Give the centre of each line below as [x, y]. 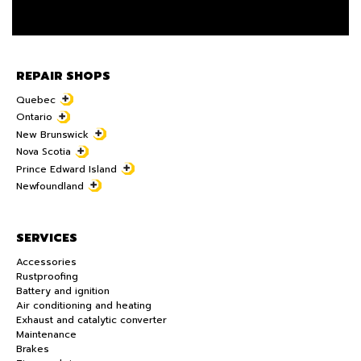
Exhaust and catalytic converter [91, 320]
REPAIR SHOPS [63, 76]
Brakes [33, 349]
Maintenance [46, 335]
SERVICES [47, 238]
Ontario [34, 117]
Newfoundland [50, 186]
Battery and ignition [63, 291]
